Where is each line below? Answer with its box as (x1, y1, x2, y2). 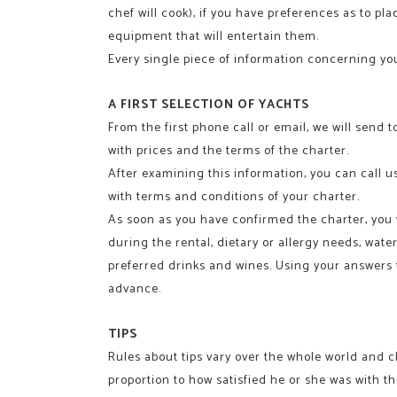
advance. (108, 278, 161, 300)
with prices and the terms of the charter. (108, 140, 349, 161)
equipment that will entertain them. (108, 26, 319, 47)
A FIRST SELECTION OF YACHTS (108, 94, 309, 115)
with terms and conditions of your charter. (108, 186, 360, 207)
